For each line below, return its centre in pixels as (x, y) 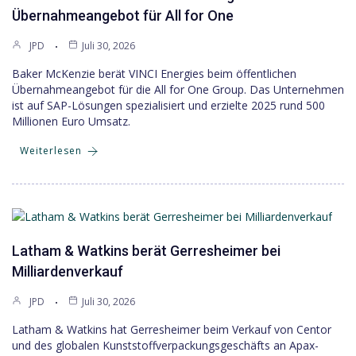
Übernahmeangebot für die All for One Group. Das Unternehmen (178, 89)
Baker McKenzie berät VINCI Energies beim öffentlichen (154, 74)
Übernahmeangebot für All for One (123, 15)
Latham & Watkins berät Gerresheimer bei (146, 251)
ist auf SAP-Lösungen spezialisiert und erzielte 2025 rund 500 (168, 105)
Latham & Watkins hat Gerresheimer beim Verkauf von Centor (172, 329)
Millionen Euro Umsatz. (71, 121)
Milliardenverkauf (68, 271)
